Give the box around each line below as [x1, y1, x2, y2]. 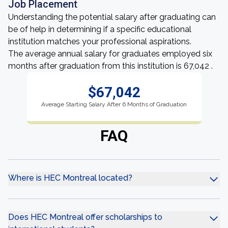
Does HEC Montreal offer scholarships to [8, 212, 162, 222]
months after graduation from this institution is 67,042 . [8, 61, 213, 71]
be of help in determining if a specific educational [8, 24, 191, 34]
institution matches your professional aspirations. [8, 37, 191, 46]
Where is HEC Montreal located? [8, 173, 132, 183]
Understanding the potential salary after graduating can [8, 12, 216, 22]
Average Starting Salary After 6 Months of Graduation [41, 101, 187, 108]
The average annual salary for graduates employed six [8, 49, 212, 59]
